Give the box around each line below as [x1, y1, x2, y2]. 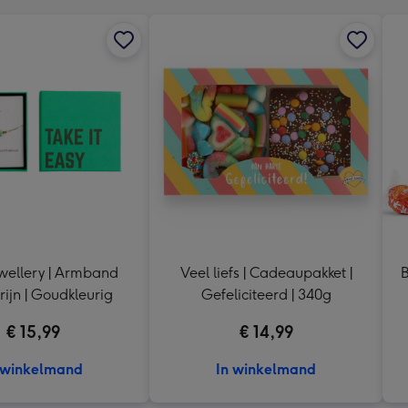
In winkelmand [216, 360, 316, 378]
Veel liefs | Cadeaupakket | [179, 263, 352, 281]
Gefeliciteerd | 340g [200, 285, 331, 303]
